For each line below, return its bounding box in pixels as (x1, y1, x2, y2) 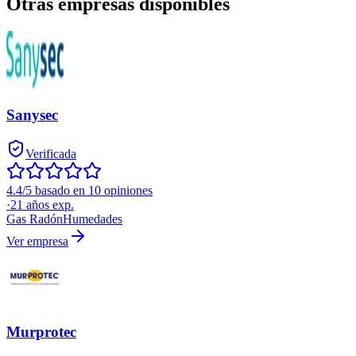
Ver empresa (6, 234, 68, 248)
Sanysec (6, 106, 58, 123)
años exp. (23, 197, 74, 211)
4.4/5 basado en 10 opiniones (6, 183, 153, 197)
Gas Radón (6, 211, 63, 226)
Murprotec (6, 323, 76, 341)
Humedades (63, 211, 122, 226)
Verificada (25, 146, 76, 161)
